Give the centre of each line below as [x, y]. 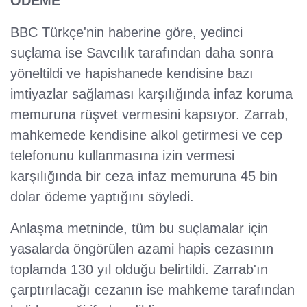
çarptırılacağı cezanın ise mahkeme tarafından [152, 290]
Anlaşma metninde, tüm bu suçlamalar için [139, 229]
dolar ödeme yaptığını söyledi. [102, 197]
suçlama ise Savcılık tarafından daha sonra [142, 53]
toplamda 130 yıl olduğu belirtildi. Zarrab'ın [139, 270]
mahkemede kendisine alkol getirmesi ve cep [146, 135]
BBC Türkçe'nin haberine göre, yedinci [126, 33]
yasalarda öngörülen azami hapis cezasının [142, 249]
